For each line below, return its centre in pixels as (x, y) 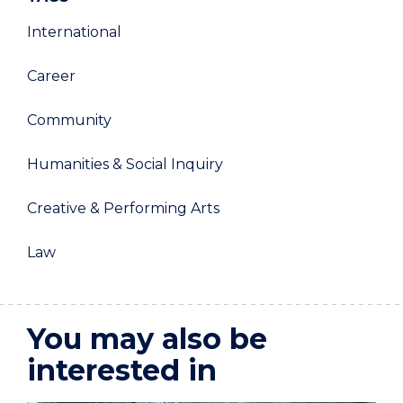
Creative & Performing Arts (123, 208)
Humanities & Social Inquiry (125, 164)
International (74, 31)
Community (69, 120)
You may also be (147, 338)
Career (51, 76)
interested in (122, 370)
